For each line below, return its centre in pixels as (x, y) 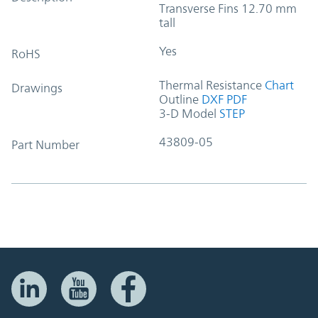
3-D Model (188, 113)
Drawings (37, 88)
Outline (179, 99)
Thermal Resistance (210, 85)
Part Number (45, 144)
